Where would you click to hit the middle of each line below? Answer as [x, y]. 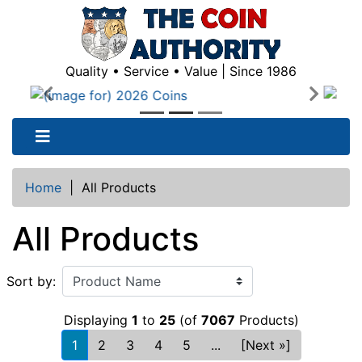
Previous [74, 103]
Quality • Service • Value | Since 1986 [181, 71]
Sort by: [31, 281]
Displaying [97, 320]
